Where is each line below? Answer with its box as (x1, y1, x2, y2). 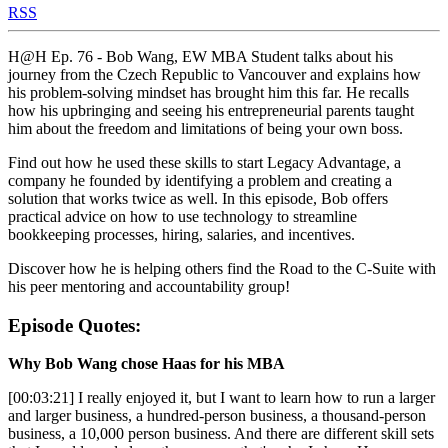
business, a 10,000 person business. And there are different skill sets (8, 425, 434, 443)
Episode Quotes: (8, 314, 141, 336)
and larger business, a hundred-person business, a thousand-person (8, 407, 426, 425)
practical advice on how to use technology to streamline (8, 207, 357, 225)
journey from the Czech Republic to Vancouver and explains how (8, 65, 421, 83)
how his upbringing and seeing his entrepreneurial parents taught (8, 101, 414, 119)
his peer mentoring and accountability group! (8, 277, 290, 295)
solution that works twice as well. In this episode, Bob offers (8, 189, 388, 207)
